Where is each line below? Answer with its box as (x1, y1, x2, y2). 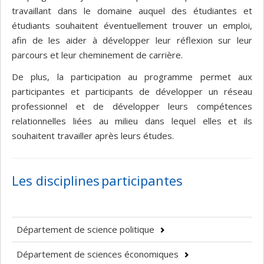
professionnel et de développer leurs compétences (12, 100, 252, 113)
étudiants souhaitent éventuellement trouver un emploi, (12, 19, 252, 31)
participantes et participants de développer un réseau (12, 85, 252, 98)
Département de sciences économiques (16, 248, 179, 260)
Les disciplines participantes (12, 171, 183, 190)
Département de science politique (16, 223, 154, 236)
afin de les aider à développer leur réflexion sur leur (12, 34, 252, 46)
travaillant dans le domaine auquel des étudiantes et (12, 4, 252, 16)
